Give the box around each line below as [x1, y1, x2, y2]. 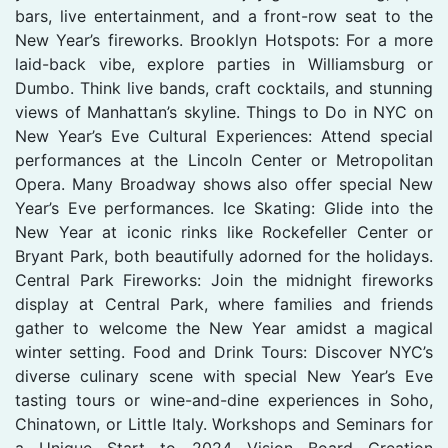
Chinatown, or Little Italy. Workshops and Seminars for [15, 413, 433, 434]
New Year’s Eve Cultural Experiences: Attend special [15, 125, 433, 146]
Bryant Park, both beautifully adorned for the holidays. [15, 245, 433, 266]
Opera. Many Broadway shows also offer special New [15, 173, 433, 194]
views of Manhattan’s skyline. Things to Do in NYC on [15, 101, 433, 122]
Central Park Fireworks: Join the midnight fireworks [15, 269, 433, 290]
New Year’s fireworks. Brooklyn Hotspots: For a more [15, 29, 433, 50]
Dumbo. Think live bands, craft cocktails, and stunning [15, 77, 433, 98]
